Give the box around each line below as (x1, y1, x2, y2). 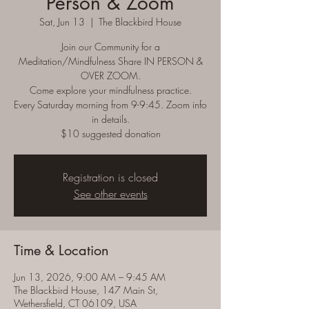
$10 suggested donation (60, 127, 161, 140)
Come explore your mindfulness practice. (29, 83, 192, 97)
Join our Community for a (61, 40, 160, 53)
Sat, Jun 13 (39, 15, 85, 28)
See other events (73, 186, 148, 201)
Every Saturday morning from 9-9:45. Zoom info (14, 98, 207, 111)
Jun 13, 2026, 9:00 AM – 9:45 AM (14, 270, 166, 283)
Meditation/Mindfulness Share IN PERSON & (18, 54, 203, 68)
